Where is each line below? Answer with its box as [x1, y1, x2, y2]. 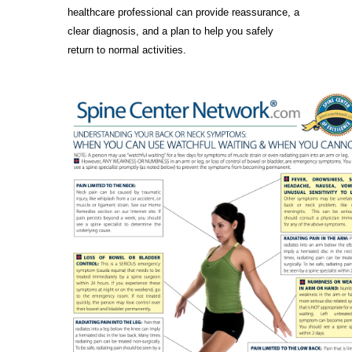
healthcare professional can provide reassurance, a [68, 5, 300, 18]
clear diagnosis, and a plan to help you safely [68, 24, 274, 37]
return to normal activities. [68, 43, 187, 56]
